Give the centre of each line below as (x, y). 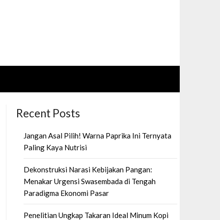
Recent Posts (48, 113)
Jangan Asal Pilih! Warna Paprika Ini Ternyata (97, 136)
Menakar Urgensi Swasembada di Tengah (89, 181)
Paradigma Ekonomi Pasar (66, 193)
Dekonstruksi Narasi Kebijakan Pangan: (88, 169)
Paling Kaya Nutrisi (55, 147)
